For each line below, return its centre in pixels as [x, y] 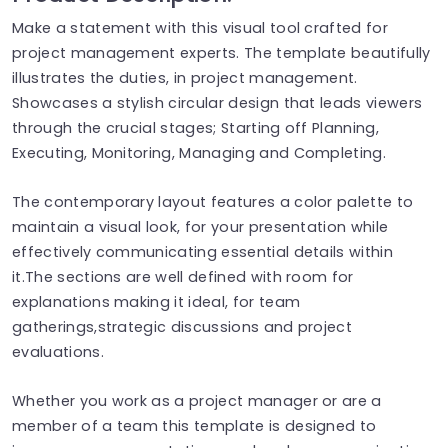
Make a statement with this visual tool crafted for [200, 27]
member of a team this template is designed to [194, 425]
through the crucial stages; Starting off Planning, [196, 127]
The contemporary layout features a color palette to [213, 201]
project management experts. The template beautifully [221, 52]
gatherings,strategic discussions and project [182, 326]
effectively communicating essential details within [203, 251]
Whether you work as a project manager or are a [197, 400]
